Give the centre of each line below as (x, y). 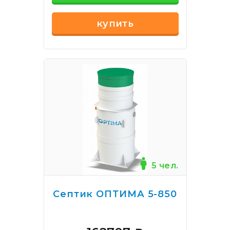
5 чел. (165, 166)
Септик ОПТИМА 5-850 (115, 194)
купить (115, 24)
